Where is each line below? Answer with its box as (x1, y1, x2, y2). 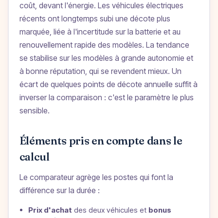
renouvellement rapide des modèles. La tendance (19, 40, 189, 50)
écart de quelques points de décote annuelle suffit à (19, 79, 198, 90)
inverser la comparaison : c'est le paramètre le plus (19, 92, 194, 103)
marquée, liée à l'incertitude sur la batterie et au (19, 27, 181, 37)
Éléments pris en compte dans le (19, 134, 182, 148)
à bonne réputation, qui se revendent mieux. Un (19, 66, 182, 76)
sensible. (19, 106, 50, 116)
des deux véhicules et (72, 205, 148, 215)
